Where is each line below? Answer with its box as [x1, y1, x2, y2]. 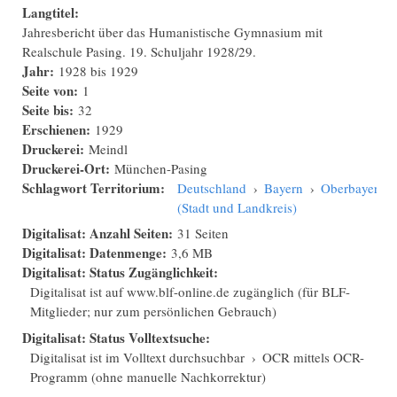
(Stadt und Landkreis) [177, 198, 297, 216]
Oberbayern [321, 178, 385, 197]
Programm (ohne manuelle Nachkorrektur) [30, 367, 266, 385]
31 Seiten [177, 224, 229, 243]
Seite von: [22, 80, 82, 100]
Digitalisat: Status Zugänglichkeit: [22, 262, 222, 283]
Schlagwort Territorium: [22, 177, 169, 198]
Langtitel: [22, 2, 83, 22]
